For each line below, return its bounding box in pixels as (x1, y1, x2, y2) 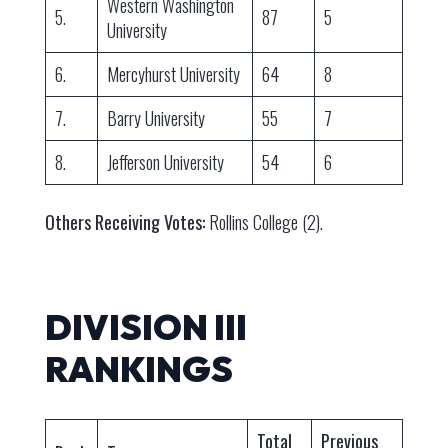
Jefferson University (106, 149, 224, 176)
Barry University (106, 105, 205, 132)
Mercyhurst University (106, 61, 240, 88)
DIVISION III (44, 305, 247, 350)
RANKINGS (44, 347, 233, 392)
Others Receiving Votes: (44, 209, 205, 236)
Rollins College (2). (204, 209, 323, 236)
